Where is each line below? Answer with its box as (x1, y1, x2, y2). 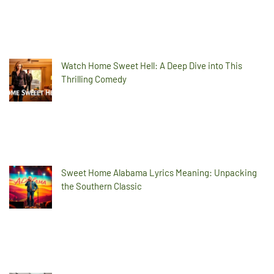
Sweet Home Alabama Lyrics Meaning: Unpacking (61, 167, 257, 179)
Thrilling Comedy (61, 73, 127, 85)
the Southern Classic (61, 180, 142, 192)
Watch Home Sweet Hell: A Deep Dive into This (61, 60, 242, 72)
